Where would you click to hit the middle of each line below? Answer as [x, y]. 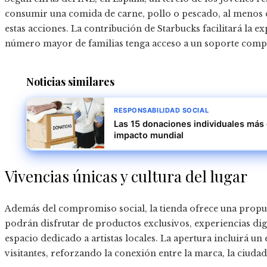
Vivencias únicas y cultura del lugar [126, 176]
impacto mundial [149, 136]
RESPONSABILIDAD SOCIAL [162, 111]
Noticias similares [70, 82]
